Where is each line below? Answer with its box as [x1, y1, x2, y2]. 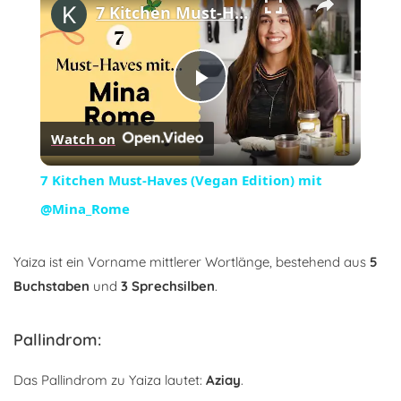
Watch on [50, 130, 115, 149]
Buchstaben [13, 277, 90, 295]
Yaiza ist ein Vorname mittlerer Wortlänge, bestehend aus [13, 253, 370, 271]
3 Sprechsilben [121, 277, 215, 295]
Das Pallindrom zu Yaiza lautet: [13, 371, 206, 389]
